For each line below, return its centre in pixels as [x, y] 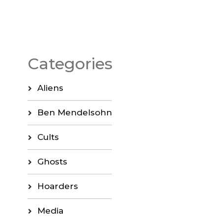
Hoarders [57, 186]
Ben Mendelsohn [74, 112]
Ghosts [52, 161]
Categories [70, 63]
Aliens [50, 88]
